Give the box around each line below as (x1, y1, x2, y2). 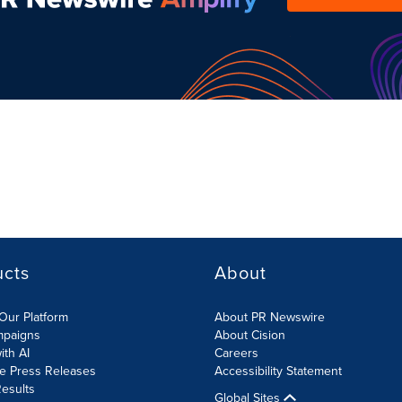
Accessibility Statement (214, 362, 342, 380)
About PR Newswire (214, 308, 325, 326)
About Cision (214, 326, 285, 344)
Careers (214, 344, 258, 362)
